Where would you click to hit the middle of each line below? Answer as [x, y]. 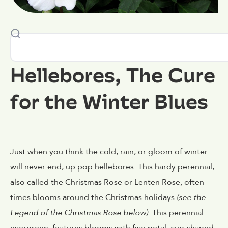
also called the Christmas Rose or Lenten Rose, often [107, 182]
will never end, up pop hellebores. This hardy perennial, [112, 167]
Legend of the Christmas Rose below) [79, 213]
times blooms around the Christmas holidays [93, 198]
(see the [191, 198]
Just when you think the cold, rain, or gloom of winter [109, 152]
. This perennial [176, 213]
